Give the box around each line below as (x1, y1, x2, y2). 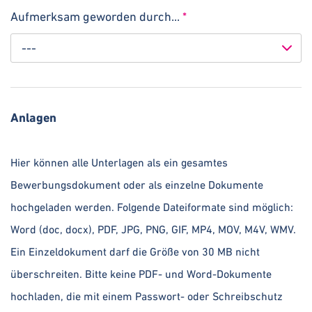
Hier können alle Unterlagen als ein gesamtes (10, 156, 228, 169)
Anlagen (10, 110, 56, 125)
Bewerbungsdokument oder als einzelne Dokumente (10, 178, 263, 192)
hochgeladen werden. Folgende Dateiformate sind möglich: (10, 201, 293, 214)
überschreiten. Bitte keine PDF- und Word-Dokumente (10, 267, 272, 281)
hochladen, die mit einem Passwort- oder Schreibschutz (10, 290, 283, 303)
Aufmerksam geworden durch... (10, 8, 182, 24)
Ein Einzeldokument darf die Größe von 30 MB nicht (10, 245, 260, 258)
